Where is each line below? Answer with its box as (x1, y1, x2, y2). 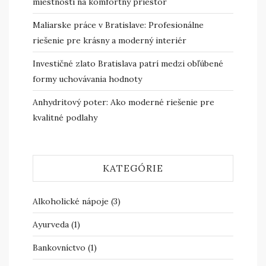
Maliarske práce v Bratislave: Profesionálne (33, 20, 204, 30)
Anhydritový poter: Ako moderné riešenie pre (33, 97, 214, 107)
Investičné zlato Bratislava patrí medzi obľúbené (33, 58, 223, 69)
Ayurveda (33, 219, 69, 230)
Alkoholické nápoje (33, 196, 109, 207)
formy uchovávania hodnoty (33, 74, 142, 84)
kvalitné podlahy (33, 112, 97, 123)
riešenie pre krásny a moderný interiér (33, 35, 186, 46)
